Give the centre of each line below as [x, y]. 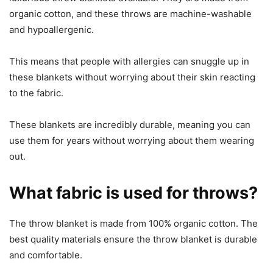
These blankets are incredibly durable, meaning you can [130, 124]
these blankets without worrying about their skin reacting [132, 77]
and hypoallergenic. [51, 29]
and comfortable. [46, 255]
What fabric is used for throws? [133, 193]
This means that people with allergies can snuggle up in [129, 61]
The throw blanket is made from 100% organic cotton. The [133, 223]
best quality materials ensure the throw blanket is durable [133, 239]
